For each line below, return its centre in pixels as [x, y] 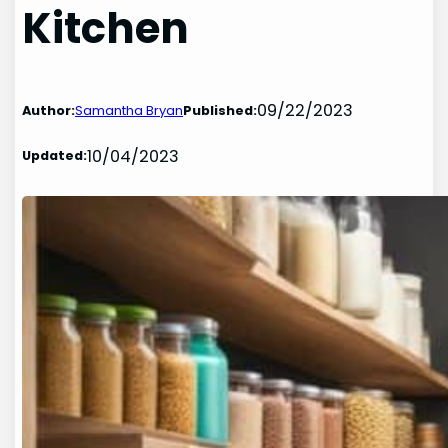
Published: [220, 110]
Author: [49, 110]
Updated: [55, 156]
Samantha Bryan [129, 110]
